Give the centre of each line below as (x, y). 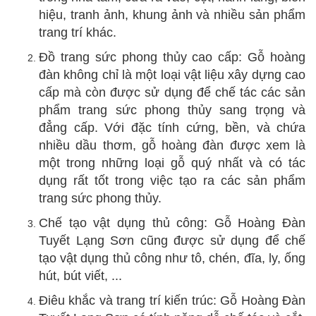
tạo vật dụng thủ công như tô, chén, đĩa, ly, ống (172, 259)
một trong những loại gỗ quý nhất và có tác (172, 163)
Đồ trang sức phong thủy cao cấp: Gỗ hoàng (172, 57)
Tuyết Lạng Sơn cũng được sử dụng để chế (172, 241)
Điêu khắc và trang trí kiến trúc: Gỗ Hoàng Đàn (172, 301)
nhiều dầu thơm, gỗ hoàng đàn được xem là (172, 146)
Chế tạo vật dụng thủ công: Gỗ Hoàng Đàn (172, 223)
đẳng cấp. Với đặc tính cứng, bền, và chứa (172, 128)
